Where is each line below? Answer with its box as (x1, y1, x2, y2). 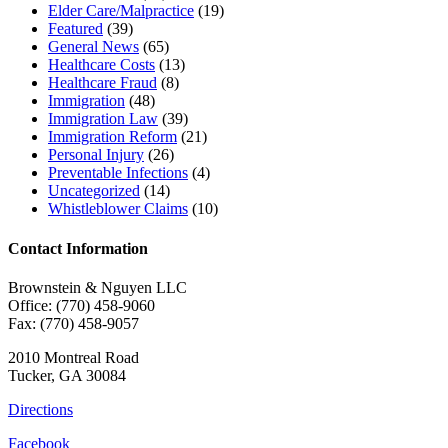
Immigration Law (48, 110, 158, 128)
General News (48, 38, 139, 56)
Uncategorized (48, 182, 140, 200)
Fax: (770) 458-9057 (8, 314, 139, 332)
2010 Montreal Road (8, 348, 139, 366)
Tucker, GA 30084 (8, 366, 126, 384)
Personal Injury (48, 146, 144, 164)
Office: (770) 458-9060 (8, 296, 155, 314)
